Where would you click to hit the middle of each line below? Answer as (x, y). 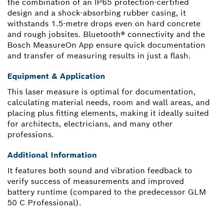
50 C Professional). (44, 203)
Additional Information (52, 155)
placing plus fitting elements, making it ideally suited (108, 113)
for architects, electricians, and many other (90, 124)
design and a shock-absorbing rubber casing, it (97, 13)
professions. (31, 135)
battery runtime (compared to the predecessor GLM (107, 192)
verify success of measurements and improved (96, 182)
